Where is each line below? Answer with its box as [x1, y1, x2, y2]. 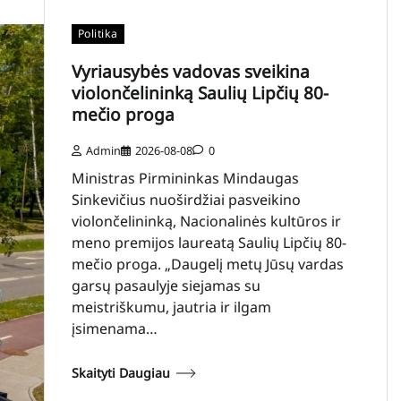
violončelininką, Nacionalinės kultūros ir [71, 211, 341, 232]
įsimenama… [71, 319, 158, 339]
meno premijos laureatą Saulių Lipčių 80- [71, 233, 346, 253]
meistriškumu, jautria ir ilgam [71, 297, 271, 318]
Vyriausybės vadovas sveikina [71, 60, 310, 84]
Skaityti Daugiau [71, 364, 170, 382]
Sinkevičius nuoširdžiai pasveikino [71, 190, 301, 210]
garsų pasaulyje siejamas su [71, 276, 260, 296]
